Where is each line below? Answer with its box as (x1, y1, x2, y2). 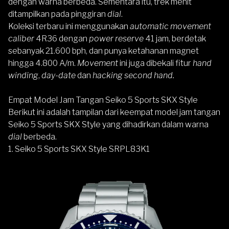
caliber (8, 33, 34, 43)
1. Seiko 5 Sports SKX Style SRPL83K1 (8, 144, 150, 154)
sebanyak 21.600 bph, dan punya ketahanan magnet (8, 45, 199, 56)
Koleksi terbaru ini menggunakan (8, 21, 130, 31)
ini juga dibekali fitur (120, 58, 193, 68)
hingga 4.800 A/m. (8, 58, 77, 68)
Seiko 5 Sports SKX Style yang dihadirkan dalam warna (8, 119, 209, 129)
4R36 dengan (34, 33, 87, 43)
